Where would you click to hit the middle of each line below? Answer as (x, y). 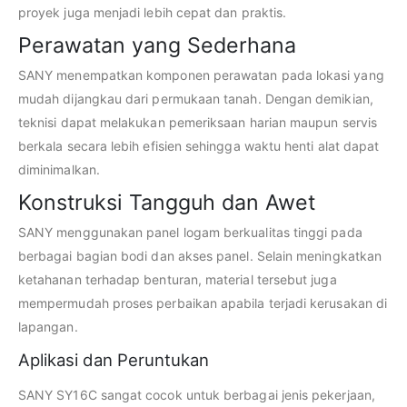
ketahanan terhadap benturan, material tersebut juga (178, 280)
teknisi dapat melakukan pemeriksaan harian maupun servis (198, 122)
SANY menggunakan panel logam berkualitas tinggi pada (190, 233)
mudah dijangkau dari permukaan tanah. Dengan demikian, (196, 98)
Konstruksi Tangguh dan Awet (167, 202)
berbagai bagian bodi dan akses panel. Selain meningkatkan (200, 256)
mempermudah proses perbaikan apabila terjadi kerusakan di (203, 303)
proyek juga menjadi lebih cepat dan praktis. (153, 12)
